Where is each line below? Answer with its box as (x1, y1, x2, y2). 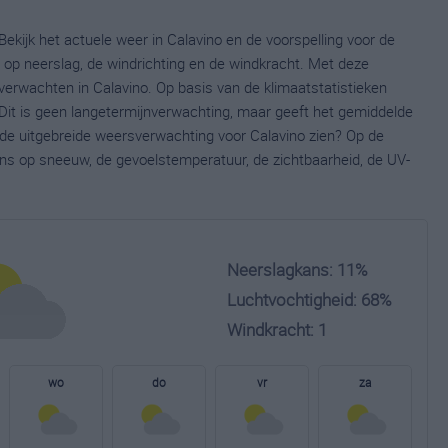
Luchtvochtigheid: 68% (227, 288, 392, 311)
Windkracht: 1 (227, 318, 327, 341)
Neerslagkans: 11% (227, 258, 368, 281)
